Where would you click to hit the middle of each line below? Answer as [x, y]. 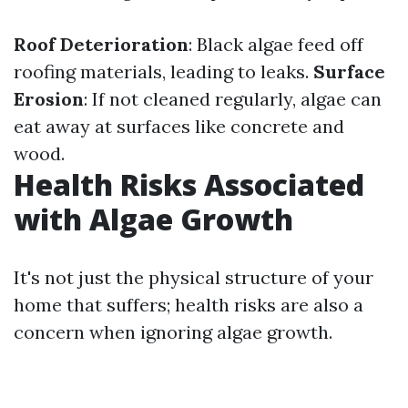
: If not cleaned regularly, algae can [233, 99]
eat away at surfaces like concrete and [179, 126]
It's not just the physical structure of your [194, 277]
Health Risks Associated [189, 184]
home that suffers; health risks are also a [189, 305]
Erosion [49, 99]
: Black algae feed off [276, 44]
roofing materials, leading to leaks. [163, 71]
